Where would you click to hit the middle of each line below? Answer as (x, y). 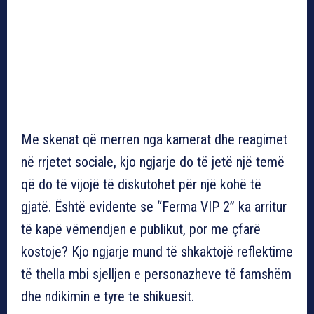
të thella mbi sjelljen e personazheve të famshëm (156, 274)
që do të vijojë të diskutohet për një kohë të (141, 184)
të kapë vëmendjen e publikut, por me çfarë (141, 229)
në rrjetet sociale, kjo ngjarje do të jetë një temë (153, 162)
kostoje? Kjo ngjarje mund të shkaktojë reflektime (157, 251)
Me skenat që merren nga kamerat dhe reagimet (154, 139)
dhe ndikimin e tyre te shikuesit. (108, 296)
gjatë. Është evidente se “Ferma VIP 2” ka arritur (154, 206)
